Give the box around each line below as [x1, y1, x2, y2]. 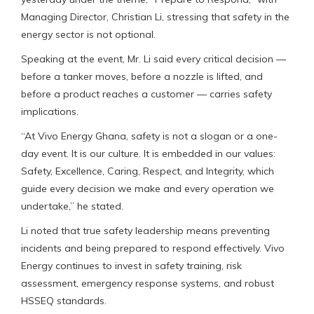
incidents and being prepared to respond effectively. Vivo [21, 241, 285, 254]
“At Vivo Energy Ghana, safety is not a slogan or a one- [21, 129, 278, 142]
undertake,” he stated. [21, 199, 123, 212]
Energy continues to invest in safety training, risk [21, 259, 242, 272]
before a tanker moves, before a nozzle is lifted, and [21, 69, 263, 83]
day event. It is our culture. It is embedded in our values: [21, 146, 275, 160]
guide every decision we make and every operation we [21, 182, 274, 195]
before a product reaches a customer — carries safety [21, 87, 272, 100]
